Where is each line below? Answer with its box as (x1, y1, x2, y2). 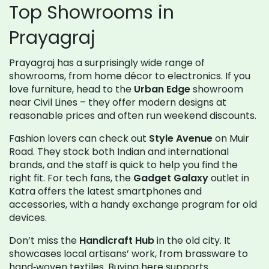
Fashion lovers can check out (9, 131, 149, 145)
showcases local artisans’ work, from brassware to (9, 247, 248, 261)
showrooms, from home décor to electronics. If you (9, 69, 250, 83)
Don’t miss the (9, 234, 79, 247)
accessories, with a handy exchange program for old (9, 198, 257, 211)
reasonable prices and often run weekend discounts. (9, 109, 256, 122)
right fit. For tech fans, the (9, 171, 133, 185)
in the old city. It (154, 234, 231, 247)
